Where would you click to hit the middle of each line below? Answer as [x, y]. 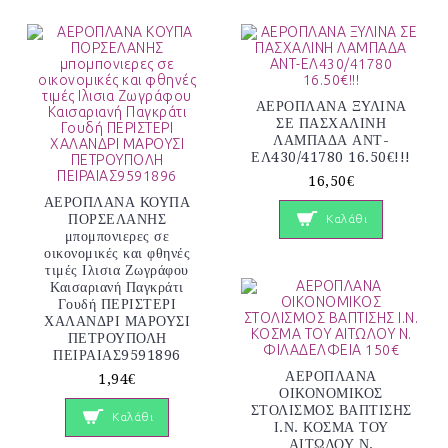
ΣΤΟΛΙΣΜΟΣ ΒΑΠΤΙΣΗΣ [331, 409]
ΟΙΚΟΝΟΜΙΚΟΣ [331, 392]
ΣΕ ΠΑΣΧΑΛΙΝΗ [331, 123]
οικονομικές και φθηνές [117, 253]
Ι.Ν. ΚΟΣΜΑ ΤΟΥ [331, 426]
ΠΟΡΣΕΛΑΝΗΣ [117, 219]
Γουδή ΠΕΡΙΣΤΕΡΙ [117, 304]
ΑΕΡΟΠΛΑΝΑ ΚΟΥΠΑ [117, 202]
